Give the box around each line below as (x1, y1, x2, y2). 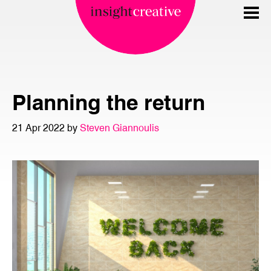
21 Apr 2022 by (12, 122, 80, 134)
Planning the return (12, 89, 205, 116)
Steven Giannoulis (80, 122, 159, 134)
